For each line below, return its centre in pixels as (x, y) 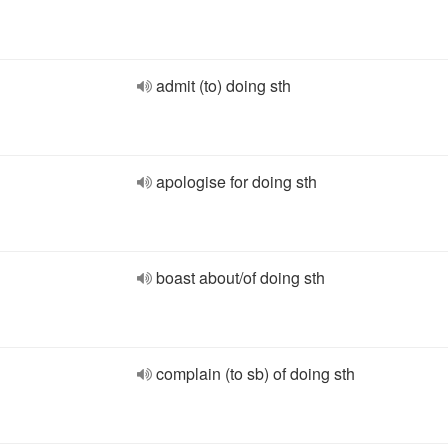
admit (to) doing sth (223, 85)
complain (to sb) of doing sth (255, 373)
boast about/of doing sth (240, 277)
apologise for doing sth (236, 181)
